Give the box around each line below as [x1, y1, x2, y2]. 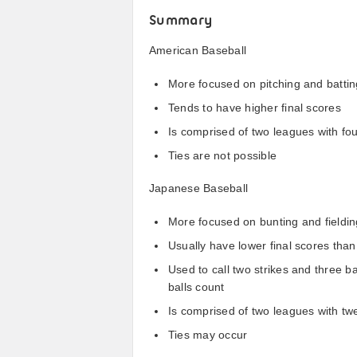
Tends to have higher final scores [168, 101, 341, 114]
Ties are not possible [168, 149, 277, 162]
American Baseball [149, 44, 247, 57]
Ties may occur [168, 328, 248, 341]
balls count [168, 280, 225, 293]
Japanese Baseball [149, 182, 249, 194]
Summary [149, 14, 213, 29]
